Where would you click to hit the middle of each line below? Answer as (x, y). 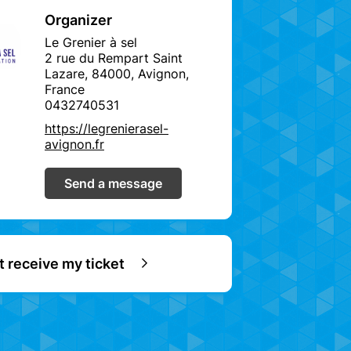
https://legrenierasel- (107, 128)
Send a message (113, 183)
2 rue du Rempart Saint (114, 58)
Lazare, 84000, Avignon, (117, 73)
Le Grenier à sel (91, 42)
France (65, 89)
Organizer (78, 20)
